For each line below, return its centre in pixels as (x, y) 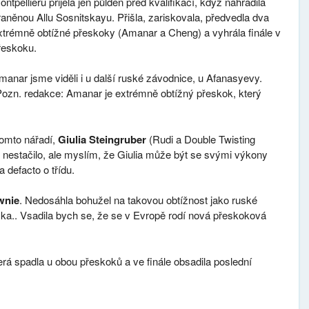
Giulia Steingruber (103, 139)
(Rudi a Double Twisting (202, 139)
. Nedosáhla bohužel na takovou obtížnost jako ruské (138, 200)
